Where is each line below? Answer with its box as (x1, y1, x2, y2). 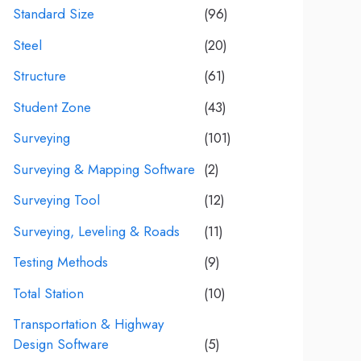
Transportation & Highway (13, 314, 164, 334)
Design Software (13, 334, 109, 354)
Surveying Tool (13, 190, 100, 210)
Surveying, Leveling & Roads (13, 221, 180, 241)
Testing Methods (13, 252, 108, 272)
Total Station (13, 283, 84, 303)
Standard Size (13, 4, 94, 23)
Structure (13, 66, 66, 85)
